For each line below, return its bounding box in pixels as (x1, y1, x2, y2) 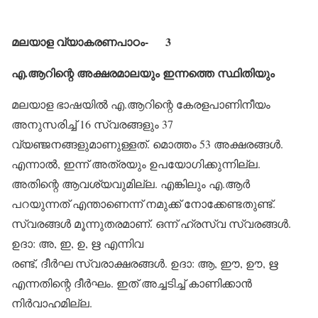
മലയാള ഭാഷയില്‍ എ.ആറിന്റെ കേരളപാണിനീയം (11, 97, 270, 111)
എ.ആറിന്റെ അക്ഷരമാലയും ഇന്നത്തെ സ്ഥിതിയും (11, 65, 275, 81)
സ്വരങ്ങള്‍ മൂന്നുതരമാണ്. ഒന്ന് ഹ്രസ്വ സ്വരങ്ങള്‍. (11, 216, 291, 231)
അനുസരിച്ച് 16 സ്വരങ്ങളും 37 (11, 116, 173, 131)
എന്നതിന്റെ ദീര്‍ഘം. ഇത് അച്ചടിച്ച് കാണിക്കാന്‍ (11, 275, 252, 290)
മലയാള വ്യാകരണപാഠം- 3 (11, 33, 171, 50)
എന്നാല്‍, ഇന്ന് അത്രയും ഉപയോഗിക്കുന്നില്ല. (11, 156, 261, 171)
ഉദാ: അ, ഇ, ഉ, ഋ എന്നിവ (11, 236, 143, 251)
